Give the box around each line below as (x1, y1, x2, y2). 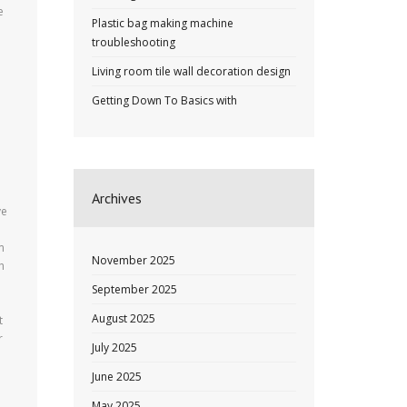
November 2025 (92, 253, 175, 268)
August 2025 (92, 311, 155, 326)
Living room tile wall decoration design (92, 64, 291, 79)
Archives (92, 189, 142, 207)
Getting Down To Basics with (92, 93, 237, 108)
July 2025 (92, 340, 137, 355)
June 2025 (92, 369, 142, 384)
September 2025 (92, 282, 177, 297)
